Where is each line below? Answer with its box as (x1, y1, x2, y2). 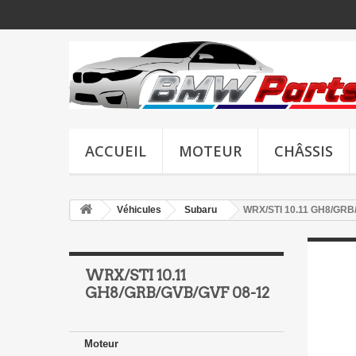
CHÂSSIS (274, 141, 333, 161)
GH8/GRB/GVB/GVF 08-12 (85, 284, 269, 301)
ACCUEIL (85, 141, 146, 161)
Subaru (184, 203, 217, 215)
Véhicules (117, 203, 161, 215)
